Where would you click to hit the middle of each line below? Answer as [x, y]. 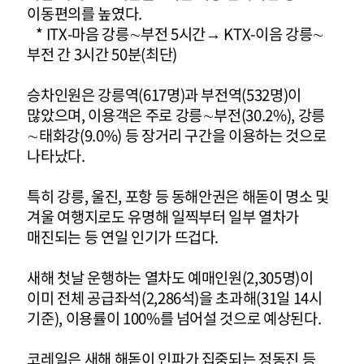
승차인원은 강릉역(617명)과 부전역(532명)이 [164, 94]
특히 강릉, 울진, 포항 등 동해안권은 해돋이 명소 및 [178, 196]
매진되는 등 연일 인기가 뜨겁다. [123, 236]
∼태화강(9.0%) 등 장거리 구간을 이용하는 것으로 [177, 135]
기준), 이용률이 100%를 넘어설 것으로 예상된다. [174, 318]
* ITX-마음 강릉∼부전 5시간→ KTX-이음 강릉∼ [175, 33]
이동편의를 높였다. [84, 13]
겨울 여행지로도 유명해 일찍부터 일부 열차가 [163, 216]
